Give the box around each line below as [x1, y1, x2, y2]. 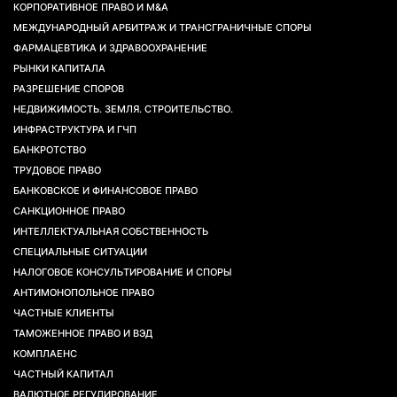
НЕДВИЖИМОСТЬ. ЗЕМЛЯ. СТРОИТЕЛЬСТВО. [13, 103, 233, 115]
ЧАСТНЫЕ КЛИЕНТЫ [13, 307, 114, 319]
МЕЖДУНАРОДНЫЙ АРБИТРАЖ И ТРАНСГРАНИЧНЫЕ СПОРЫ [13, 21, 312, 34]
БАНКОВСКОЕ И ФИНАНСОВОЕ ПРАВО [13, 184, 198, 197]
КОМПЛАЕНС [13, 347, 77, 360]
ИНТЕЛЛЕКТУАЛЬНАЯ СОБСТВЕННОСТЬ [13, 225, 208, 237]
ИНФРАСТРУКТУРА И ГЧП [13, 123, 136, 136]
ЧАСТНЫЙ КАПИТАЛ [13, 368, 113, 380]
